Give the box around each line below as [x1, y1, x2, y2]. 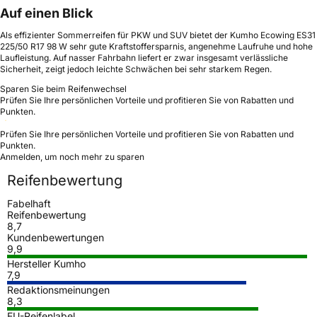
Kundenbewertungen [7, 231, 104, 243]
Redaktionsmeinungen [7, 283, 110, 296]
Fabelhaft [7, 197, 51, 209]
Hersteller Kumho [7, 257, 86, 270]
